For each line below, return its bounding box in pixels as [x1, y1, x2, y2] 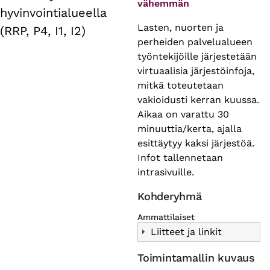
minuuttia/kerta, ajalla [137, 122, 242, 134]
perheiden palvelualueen [137, 36, 253, 48]
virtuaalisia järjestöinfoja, [137, 64, 254, 77]
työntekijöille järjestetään [137, 50, 257, 62]
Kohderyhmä [137, 189, 202, 202]
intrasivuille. [137, 166, 194, 178]
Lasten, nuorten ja [137, 21, 224, 33]
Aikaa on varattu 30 [137, 108, 229, 120]
